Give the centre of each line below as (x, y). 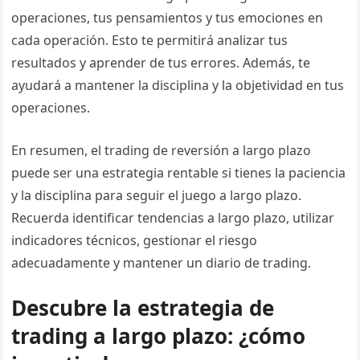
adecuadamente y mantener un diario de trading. (162, 263)
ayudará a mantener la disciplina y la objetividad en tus (178, 85)
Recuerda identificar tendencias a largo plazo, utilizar (173, 218)
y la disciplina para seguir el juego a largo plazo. (157, 195)
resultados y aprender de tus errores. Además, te (161, 63)
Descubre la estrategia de (143, 308)
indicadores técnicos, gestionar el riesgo (135, 240)
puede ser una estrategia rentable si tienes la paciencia (179, 173)
